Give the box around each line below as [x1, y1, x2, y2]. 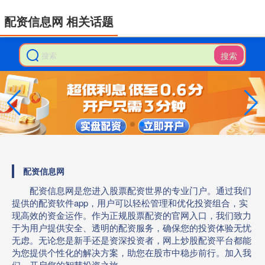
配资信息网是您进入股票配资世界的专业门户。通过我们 [30, 183, 251, 196]
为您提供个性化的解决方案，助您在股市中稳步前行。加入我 [12, 245, 251, 258]
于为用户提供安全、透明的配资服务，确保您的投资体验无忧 [12, 221, 251, 234]
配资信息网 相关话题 [4, 13, 114, 30]
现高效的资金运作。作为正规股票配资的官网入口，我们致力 [12, 208, 251, 221]
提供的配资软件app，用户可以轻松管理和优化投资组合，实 [12, 196, 248, 209]
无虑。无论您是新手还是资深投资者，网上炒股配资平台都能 [12, 233, 251, 246]
